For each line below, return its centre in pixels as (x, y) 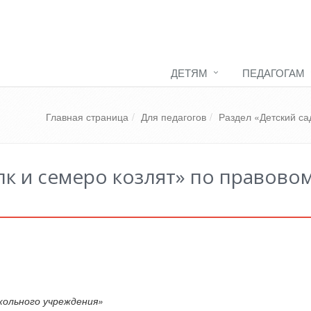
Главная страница (87, 117)
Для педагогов (174, 117)
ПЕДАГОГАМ (274, 73)
